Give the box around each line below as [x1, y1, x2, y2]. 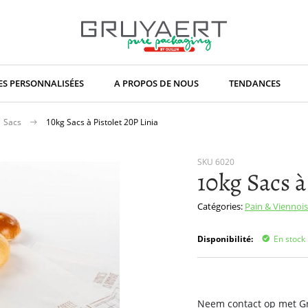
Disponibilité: [197, 233, 256, 245]
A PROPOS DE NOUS [114, 77, 199, 89]
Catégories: [197, 200, 245, 212]
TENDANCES [229, 77, 280, 89]
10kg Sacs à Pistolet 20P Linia [46, 116, 158, 128]
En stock [274, 233, 306, 245]
